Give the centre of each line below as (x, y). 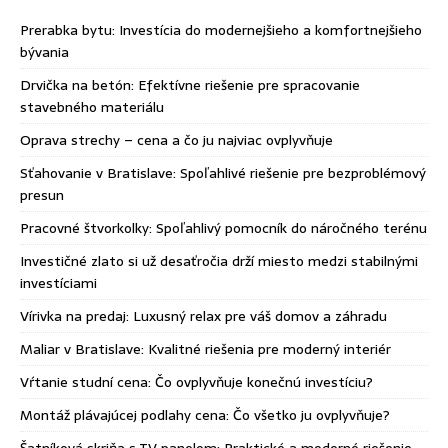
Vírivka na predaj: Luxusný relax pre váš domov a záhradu (203, 316)
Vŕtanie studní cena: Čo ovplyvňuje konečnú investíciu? (196, 382)
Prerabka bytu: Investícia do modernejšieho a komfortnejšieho (221, 30)
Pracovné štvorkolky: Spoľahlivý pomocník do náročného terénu (223, 228)
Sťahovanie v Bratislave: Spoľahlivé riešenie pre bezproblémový (223, 173)
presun (42, 195)
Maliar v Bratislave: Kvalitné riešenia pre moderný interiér (205, 349)
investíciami (58, 283)
